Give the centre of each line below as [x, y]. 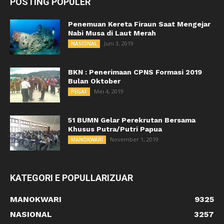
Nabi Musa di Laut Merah [112, 33]
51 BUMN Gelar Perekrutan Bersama [132, 120]
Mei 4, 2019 [109, 91]
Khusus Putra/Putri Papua [115, 129]
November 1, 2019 [134, 139]
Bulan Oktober [94, 81]
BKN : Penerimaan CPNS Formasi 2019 [135, 72]
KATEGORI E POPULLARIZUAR [71, 178]
